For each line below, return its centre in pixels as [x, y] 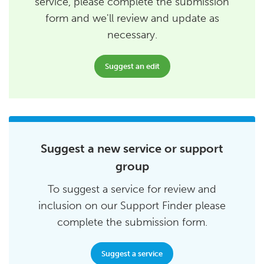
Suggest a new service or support [132, 149]
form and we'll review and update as [132, 19]
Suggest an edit [132, 67]
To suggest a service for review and [132, 189]
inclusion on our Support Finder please [132, 206]
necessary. [132, 35]
